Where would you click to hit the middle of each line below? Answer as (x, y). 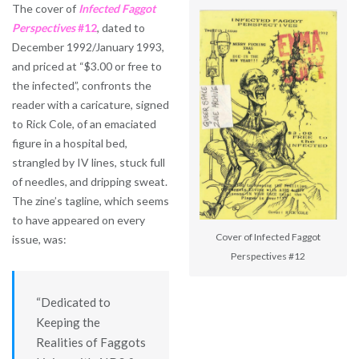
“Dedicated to (73, 302)
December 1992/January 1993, (88, 47)
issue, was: (39, 240)
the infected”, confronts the (82, 86)
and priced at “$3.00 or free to (87, 67)
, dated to (121, 28)
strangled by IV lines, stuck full (89, 163)
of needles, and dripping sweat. (90, 182)
